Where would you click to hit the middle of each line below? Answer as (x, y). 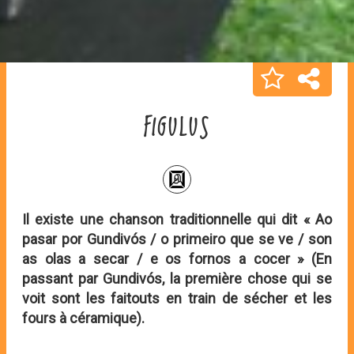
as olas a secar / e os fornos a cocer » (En (177, 259)
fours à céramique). (83, 318)
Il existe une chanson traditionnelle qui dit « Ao (177, 220)
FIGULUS (177, 130)
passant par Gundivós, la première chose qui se (177, 279)
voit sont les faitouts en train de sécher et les (177, 299)
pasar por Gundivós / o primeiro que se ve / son (177, 239)
